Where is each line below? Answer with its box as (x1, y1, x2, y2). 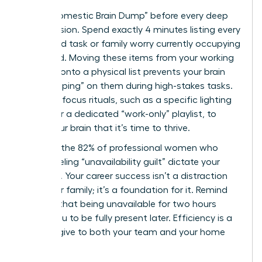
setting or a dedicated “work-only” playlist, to (22, 109, 216, 119)
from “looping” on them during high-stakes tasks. (22, 81, 233, 91)
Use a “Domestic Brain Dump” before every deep (22, 11, 228, 20)
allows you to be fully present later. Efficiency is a (22, 213, 232, 223)
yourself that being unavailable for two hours (22, 199, 216, 209)
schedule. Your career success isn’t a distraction (22, 171, 227, 181)
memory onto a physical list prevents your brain (22, 67, 225, 77)
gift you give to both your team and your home (22, 227, 225, 237)
